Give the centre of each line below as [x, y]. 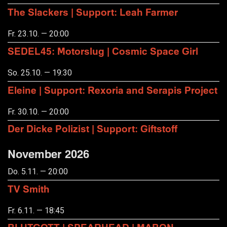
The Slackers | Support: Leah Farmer [93, 12]
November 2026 [48, 154]
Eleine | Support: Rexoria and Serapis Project [112, 90]
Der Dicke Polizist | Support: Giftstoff [92, 129]
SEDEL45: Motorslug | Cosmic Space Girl [103, 51]
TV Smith [29, 188]
